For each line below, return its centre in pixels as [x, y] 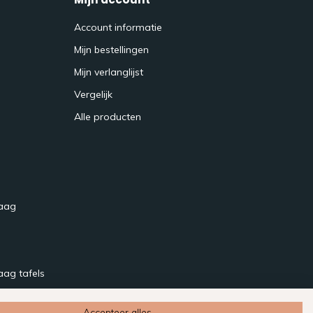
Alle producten [108, 116]
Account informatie [118, 27]
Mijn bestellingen [111, 49]
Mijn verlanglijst [109, 72]
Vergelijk [93, 94]
